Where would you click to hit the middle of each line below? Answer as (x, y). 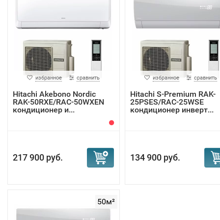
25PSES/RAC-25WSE (167, 102)
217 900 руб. (38, 157)
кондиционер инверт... (172, 110)
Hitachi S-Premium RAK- (173, 94)
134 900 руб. (155, 157)
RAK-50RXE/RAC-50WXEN (58, 102)
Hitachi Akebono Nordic (54, 94)
